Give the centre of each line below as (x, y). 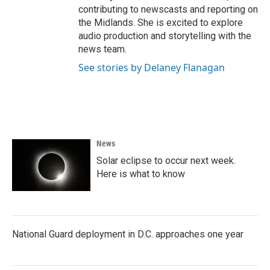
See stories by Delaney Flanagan (152, 68)
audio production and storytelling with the (165, 36)
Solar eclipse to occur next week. (166, 161)
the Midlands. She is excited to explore (161, 23)
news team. (102, 49)
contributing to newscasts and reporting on (168, 10)
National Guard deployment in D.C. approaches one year (128, 234)
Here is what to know (141, 174)
